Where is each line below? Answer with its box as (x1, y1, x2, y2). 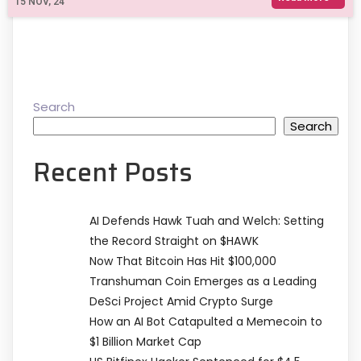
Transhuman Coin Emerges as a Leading (89, 272, 317, 289)
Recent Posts (33, 152, 193, 193)
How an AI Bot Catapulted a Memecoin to (89, 313, 322, 330)
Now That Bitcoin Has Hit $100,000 (89, 252, 276, 269)
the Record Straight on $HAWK (89, 232, 259, 249)
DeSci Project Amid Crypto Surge (89, 293, 273, 309)
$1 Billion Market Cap (89, 333, 201, 350)
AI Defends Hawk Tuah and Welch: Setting (89, 212, 324, 229)
